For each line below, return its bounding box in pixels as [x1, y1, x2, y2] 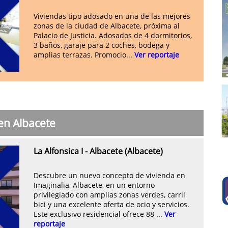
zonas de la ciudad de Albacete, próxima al [34, 20, 180, 31]
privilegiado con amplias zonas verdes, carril [34, 189, 185, 199]
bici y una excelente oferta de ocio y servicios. [34, 199, 189, 209]
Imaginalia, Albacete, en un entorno [34, 180, 155, 190]
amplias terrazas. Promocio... [34, 49, 134, 60]
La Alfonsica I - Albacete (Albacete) [34, 145, 163, 157]
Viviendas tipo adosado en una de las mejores [34, 11, 190, 21]
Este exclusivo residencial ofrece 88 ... [34, 209, 164, 219]
